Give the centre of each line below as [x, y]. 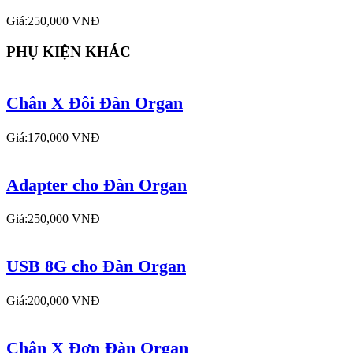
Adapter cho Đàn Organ [97, 184]
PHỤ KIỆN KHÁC [69, 52]
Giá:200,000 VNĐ [53, 301]
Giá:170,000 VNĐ [53, 137]
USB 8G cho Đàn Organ [96, 266]
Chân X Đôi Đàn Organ [95, 102]
